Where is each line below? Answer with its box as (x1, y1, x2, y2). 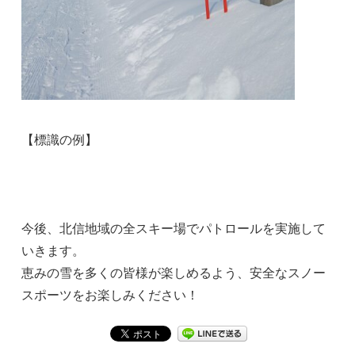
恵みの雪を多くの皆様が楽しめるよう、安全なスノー (21, 265, 326, 281)
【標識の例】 (21, 132, 98, 147)
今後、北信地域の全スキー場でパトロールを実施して (21, 220, 326, 236)
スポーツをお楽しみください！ (21, 287, 200, 303)
